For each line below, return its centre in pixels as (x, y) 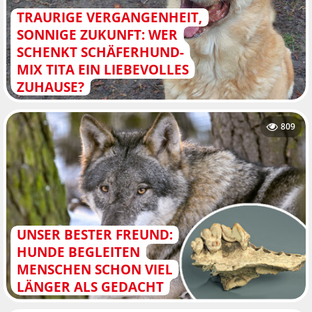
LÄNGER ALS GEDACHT (90, 286)
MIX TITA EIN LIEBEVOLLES (102, 69)
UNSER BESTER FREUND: (94, 234)
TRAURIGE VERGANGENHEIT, (109, 17)
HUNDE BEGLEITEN (78, 251)
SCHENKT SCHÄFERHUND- (100, 52)
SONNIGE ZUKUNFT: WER (97, 34)
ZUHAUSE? (50, 86)
